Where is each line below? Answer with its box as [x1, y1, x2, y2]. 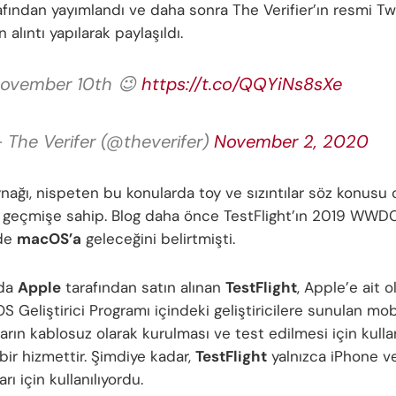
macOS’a [17, 228, 81, 248]
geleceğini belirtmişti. [81, 228, 235, 248]
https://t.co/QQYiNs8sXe [141, 72, 342, 95]
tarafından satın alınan [61, 278, 225, 298]
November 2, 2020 [214, 129, 369, 153]
